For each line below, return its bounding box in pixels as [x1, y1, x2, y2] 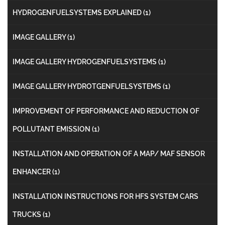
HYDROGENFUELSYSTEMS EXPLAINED [13, 8, 143, 17]
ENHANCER [13, 167, 52, 176]
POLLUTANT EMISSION [13, 125, 92, 133]
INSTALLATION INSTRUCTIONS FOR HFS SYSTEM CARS [13, 192, 198, 200]
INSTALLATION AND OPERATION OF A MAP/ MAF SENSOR [13, 149, 205, 158]
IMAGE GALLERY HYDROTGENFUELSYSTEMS [13, 82, 163, 90]
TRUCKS [13, 210, 43, 218]
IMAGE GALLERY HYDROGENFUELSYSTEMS [13, 57, 158, 66]
